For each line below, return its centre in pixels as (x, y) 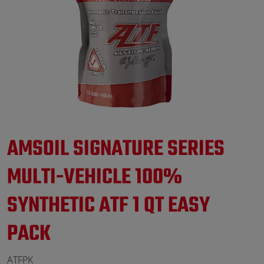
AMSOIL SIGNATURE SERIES (116, 149)
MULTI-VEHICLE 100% (95, 177)
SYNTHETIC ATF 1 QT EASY (108, 205)
